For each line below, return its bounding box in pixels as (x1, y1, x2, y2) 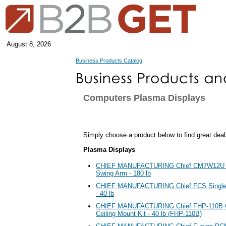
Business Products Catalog (76, 58, 142, 64)
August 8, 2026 (7, 40, 51, 48)
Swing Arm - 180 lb (96, 169, 151, 177)
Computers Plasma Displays (83, 93, 205, 103)
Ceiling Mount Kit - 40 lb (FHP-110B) (96, 209, 202, 217)
